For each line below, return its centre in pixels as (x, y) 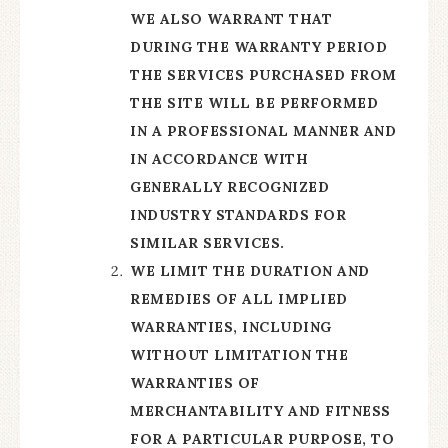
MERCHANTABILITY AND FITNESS (260, 411)
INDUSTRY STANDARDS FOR (238, 215)
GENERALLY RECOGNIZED (229, 187)
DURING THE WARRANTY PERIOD (258, 47)
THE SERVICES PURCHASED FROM (263, 75)
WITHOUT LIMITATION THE (239, 355)
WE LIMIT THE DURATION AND (250, 271)
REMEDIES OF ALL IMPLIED (239, 299)
